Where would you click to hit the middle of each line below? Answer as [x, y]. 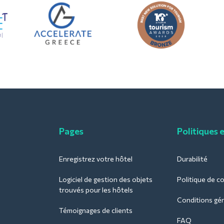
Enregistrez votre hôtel [96, 158]
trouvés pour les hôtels [96, 189]
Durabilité [192, 158]
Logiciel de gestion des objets [106, 179]
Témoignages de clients [96, 210]
